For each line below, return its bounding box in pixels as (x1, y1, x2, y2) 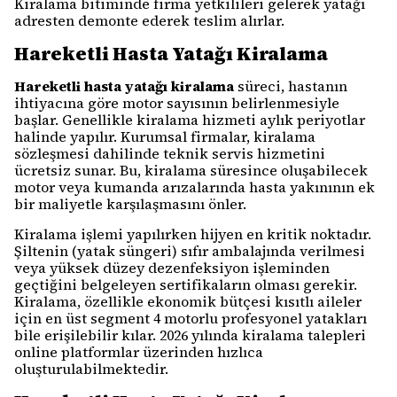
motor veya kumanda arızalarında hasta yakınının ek (14, 177, 375, 197)
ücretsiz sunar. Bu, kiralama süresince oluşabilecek (14, 160, 368, 180)
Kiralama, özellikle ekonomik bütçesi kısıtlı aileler (14, 292, 362, 311)
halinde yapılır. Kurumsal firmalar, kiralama (14, 127, 315, 146)
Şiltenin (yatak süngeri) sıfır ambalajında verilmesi (14, 241, 365, 261)
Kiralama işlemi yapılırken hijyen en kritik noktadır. (14, 224, 371, 244)
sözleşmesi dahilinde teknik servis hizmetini (14, 144, 325, 163)
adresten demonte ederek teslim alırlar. (14, 11, 284, 30)
